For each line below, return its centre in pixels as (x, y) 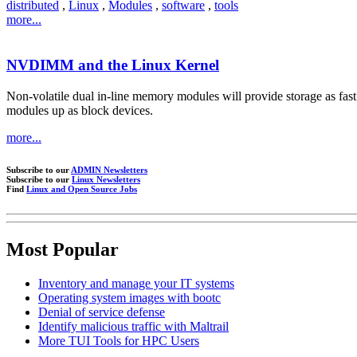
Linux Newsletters (106, 179)
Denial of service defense (102, 312)
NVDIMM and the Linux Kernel (113, 65)
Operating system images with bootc (129, 297)
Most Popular (63, 249)
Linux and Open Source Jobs (82, 188)
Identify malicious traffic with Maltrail (133, 326)
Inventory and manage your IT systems (136, 283)
